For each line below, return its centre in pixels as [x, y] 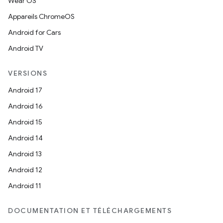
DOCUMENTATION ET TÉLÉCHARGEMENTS [90, 211]
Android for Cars [34, 32]
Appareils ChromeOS [41, 16]
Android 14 [25, 138]
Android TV [26, 48]
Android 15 [25, 122]
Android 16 [25, 106]
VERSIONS [28, 73]
